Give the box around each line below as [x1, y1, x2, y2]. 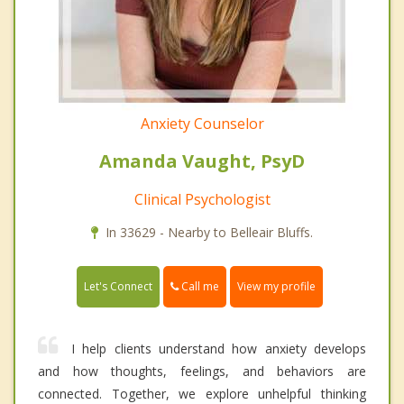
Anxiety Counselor [140, 113, 264, 133]
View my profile [237, 278, 316, 294]
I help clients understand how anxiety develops [71, 339, 366, 357]
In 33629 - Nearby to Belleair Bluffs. [106, 223, 313, 241]
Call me [179, 278, 219, 294]
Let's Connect [84, 278, 152, 294]
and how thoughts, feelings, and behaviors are [38, 362, 366, 380]
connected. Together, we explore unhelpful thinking [38, 384, 366, 402]
